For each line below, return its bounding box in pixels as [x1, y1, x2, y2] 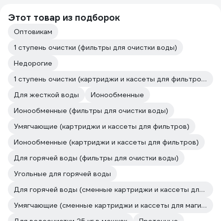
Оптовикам [14, 27, 52, 36]
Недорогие [14, 59, 52, 68]
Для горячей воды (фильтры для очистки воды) [14, 153, 179, 162]
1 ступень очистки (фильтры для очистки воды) [14, 43, 177, 52]
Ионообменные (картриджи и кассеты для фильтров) [14, 138, 199, 147]
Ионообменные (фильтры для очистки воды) [14, 106, 168, 115]
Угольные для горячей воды [14, 169, 111, 178]
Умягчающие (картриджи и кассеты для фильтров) [14, 122, 189, 131]
